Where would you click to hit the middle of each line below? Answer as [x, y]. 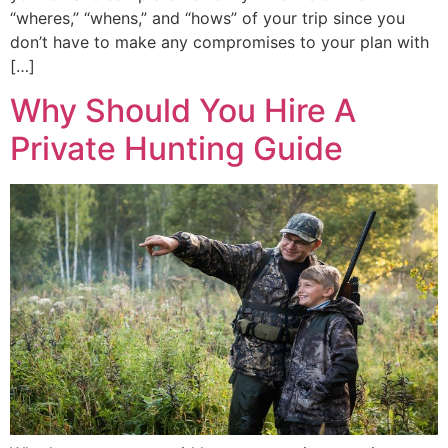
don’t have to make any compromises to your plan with [219, 41]
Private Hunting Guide [176, 149]
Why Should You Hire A [183, 111]
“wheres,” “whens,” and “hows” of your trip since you [207, 17]
